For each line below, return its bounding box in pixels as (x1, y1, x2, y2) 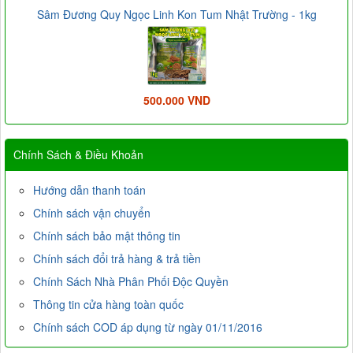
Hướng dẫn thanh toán (33, 182, 146, 199)
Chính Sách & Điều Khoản (13, 147, 143, 163)
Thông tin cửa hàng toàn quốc (33, 296, 184, 313)
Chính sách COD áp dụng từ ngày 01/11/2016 (33, 319, 262, 336)
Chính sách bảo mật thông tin (33, 228, 180, 244)
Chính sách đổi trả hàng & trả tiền (33, 251, 201, 267)
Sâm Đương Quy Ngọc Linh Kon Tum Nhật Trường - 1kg (36, 6, 317, 23)
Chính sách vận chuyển (33, 205, 150, 221)
